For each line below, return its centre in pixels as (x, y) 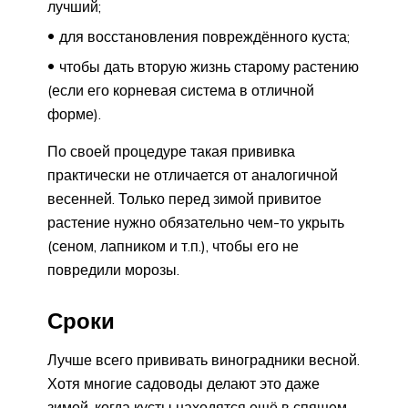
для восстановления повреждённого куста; (204, 36)
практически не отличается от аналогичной (193, 174)
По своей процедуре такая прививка (171, 151)
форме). (74, 113)
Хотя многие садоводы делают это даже (184, 384)
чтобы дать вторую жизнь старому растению (209, 66)
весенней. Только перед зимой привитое (184, 198)
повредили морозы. (113, 269)
